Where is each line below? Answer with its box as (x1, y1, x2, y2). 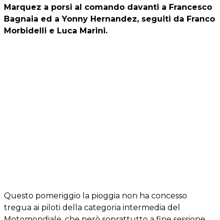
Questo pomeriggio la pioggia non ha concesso (4, 191, 187, 200)
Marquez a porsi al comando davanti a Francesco (4, 2, 212, 12)
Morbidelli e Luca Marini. (4, 26, 108, 35)
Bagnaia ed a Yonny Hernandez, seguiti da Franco (4, 14, 215, 24)
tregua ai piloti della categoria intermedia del (4, 202, 180, 212)
